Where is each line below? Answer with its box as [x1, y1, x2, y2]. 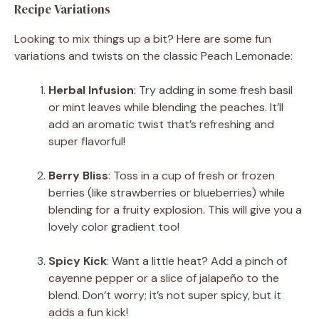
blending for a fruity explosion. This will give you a [48, 202, 302, 217]
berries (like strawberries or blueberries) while [48, 184, 285, 200]
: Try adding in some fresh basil [134, 82, 293, 98]
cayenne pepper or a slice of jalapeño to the [48, 270, 279, 286]
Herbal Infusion [48, 82, 134, 98]
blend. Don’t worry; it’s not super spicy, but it [48, 287, 281, 303]
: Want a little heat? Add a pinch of [107, 253, 287, 268]
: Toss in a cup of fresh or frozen [108, 167, 275, 183]
